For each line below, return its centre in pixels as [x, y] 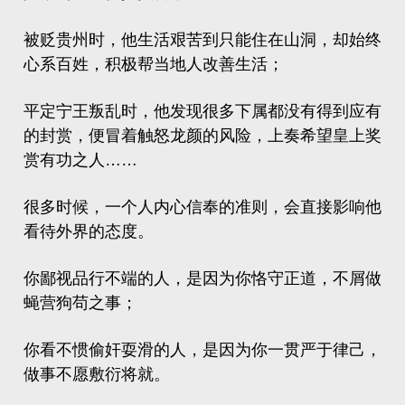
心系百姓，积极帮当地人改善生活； [154, 64]
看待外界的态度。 [89, 231]
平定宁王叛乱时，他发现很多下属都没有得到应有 [202, 111]
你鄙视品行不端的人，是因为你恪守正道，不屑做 [202, 278]
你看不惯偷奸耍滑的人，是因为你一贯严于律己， [202, 350]
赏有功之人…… [80, 160]
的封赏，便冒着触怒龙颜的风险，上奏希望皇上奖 [202, 136]
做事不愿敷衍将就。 [97, 374]
